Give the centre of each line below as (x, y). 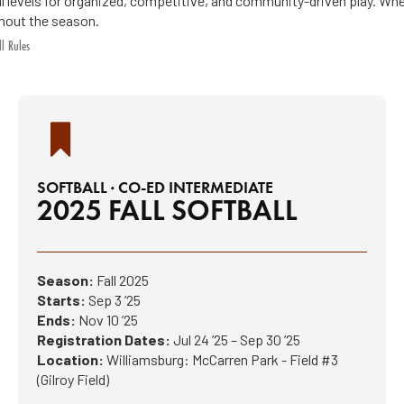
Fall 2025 (121, 280)
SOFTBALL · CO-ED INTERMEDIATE (155, 188)
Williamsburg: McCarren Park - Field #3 (221, 359)
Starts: (61, 300)
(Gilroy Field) (73, 379)
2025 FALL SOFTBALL (167, 210)
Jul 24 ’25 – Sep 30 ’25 (235, 340)
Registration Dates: (104, 340)
